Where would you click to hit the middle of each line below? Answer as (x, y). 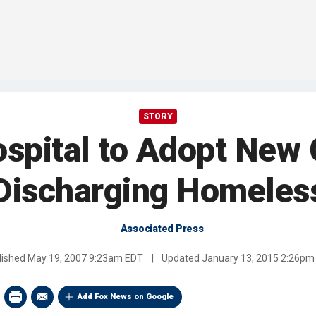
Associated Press (162, 229)
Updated (180, 259)
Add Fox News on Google (126, 297)
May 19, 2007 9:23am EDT (85, 259)
